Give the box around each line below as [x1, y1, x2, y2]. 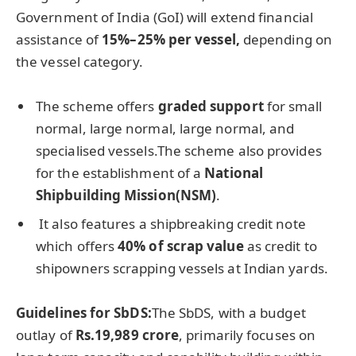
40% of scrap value [118, 236, 244, 255]
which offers [36, 236, 118, 255]
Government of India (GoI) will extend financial [16, 8, 313, 27]
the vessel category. [16, 52, 143, 72]
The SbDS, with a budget [151, 303, 306, 322]
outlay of [16, 325, 75, 344]
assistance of [16, 30, 103, 49]
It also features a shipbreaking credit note [39, 214, 306, 233]
